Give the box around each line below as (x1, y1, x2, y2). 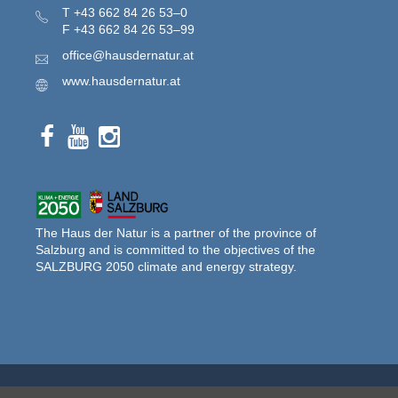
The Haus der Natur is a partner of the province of (36, 225, 316, 240)
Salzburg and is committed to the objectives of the (36, 242, 315, 257)
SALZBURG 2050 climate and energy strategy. (36, 259, 297, 274)
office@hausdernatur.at (62, 48, 194, 63)
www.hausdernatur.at (62, 74, 180, 89)
